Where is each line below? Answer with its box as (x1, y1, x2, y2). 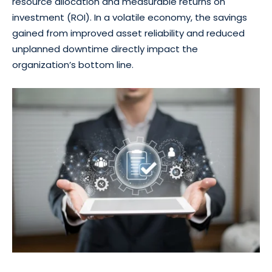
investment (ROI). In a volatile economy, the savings (12, 11, 247, 24)
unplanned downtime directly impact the (12, 42, 198, 55)
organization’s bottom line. (12, 58, 134, 71)
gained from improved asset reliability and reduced (12, 27, 245, 39)
